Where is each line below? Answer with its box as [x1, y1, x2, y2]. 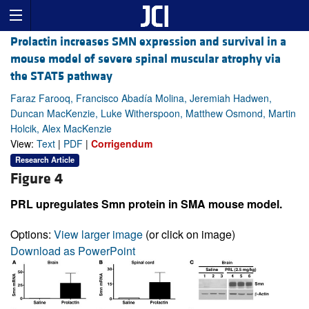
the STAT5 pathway [10, 68, 112, 85]
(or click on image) [143, 226, 235, 242]
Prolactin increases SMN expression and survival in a [10, 34, 286, 50]
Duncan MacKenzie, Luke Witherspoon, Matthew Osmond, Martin [10, 106, 296, 121]
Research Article [15, 154, 74, 166]
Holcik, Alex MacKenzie [10, 121, 112, 136]
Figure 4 [10, 169, 63, 188]
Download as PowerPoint [10, 242, 135, 259]
